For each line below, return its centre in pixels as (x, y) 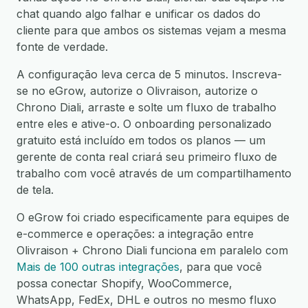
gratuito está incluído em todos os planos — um (141, 140)
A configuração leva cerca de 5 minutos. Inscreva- (149, 74)
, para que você (221, 267)
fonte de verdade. (62, 47)
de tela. (35, 190)
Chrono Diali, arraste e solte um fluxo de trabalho (146, 107)
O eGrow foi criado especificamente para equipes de (153, 217)
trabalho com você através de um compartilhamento (154, 173)
